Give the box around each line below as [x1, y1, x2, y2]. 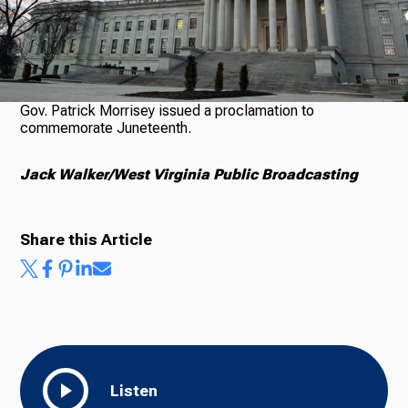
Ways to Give [119, 64, 253, 89]
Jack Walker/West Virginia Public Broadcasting [20, 166, 359, 183]
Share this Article [20, 230, 153, 249]
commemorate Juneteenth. [20, 119, 192, 137]
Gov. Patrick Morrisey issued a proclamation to [20, 102, 315, 119]
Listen [110, 382, 158, 400]
